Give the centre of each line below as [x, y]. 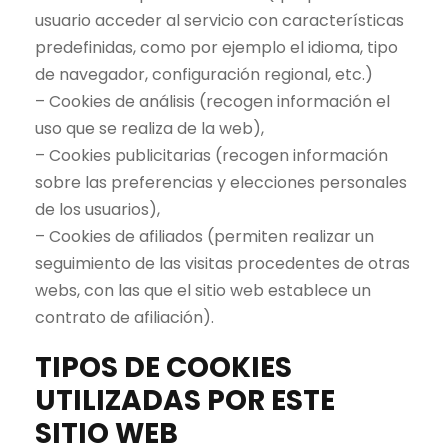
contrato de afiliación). [124, 318]
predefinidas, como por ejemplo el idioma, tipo [216, 48]
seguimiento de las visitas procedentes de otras [222, 264]
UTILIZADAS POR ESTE [185, 401]
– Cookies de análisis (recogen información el [212, 102]
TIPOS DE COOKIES [163, 368]
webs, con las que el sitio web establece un [203, 291]
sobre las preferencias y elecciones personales [221, 183]
